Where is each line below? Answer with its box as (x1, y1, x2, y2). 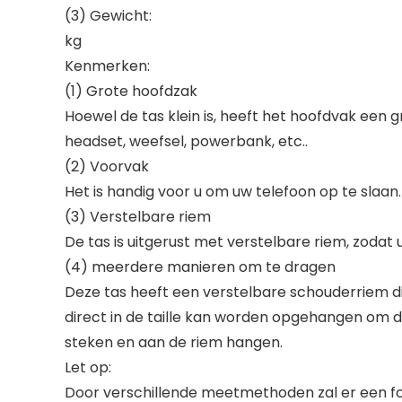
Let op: (65, 357, 111, 378)
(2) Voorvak (65, 156, 149, 177)
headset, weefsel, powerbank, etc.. (65, 131, 308, 152)
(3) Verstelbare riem (65, 206, 211, 227)
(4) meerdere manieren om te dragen (65, 257, 336, 277)
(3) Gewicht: (65, 5, 152, 26)
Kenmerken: (65, 56, 150, 76)
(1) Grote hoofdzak (65, 81, 197, 101)
